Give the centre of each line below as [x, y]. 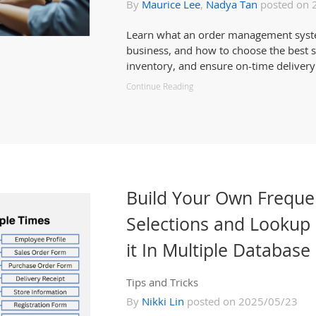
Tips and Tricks [162, 282]
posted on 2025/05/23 [241, 301]
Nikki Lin [163, 301]
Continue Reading [160, 86]
